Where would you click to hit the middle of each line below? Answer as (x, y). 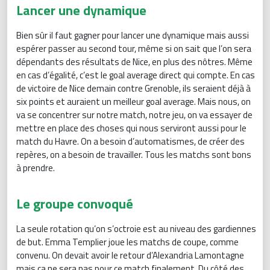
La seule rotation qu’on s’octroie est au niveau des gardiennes (136, 228)
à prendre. (36, 168)
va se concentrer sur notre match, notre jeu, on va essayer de (134, 115)
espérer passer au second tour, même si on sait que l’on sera (134, 48)
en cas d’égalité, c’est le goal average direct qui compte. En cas (136, 75)
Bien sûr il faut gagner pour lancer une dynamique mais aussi (133, 35)
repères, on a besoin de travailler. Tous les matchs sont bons (134, 154)
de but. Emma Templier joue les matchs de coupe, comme (127, 242)
